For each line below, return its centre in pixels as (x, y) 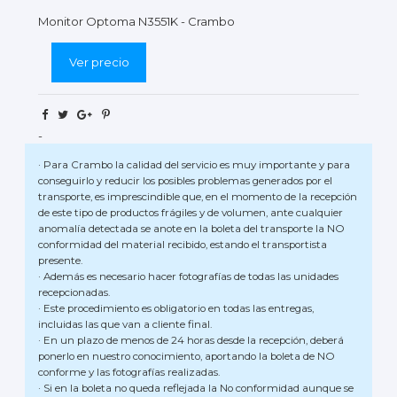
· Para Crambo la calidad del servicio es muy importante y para (194, 165)
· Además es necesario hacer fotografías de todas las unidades (188, 277)
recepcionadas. (74, 293)
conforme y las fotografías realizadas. (129, 373)
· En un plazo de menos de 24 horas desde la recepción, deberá (191, 341)
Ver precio (99, 62)
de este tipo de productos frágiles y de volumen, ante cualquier (191, 213)
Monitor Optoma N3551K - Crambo (136, 21)
